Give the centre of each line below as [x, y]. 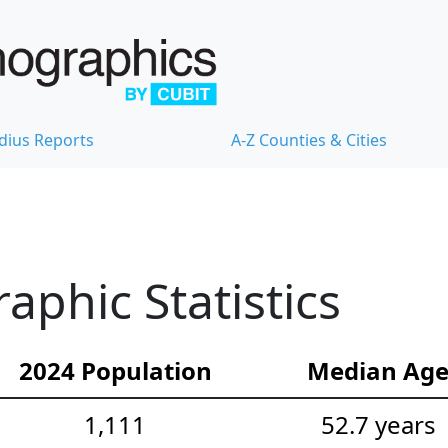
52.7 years [378, 425]
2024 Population [115, 371]
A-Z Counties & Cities [309, 140]
